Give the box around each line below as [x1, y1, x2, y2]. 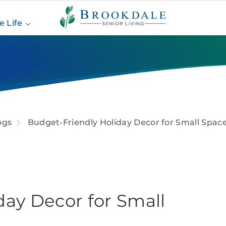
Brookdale [60, 1, 102, 11]
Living [60, 20, 85, 30]
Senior [60, 11, 86, 20]
